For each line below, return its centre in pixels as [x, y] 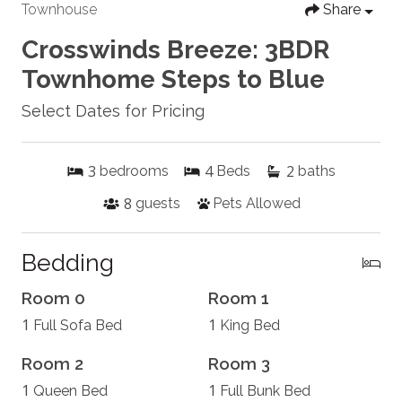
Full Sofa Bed [78, 326]
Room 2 [52, 364]
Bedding [68, 263]
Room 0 [53, 298]
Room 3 [239, 364]
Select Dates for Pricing [113, 111]
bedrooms [134, 171]
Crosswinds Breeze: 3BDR [175, 50]
